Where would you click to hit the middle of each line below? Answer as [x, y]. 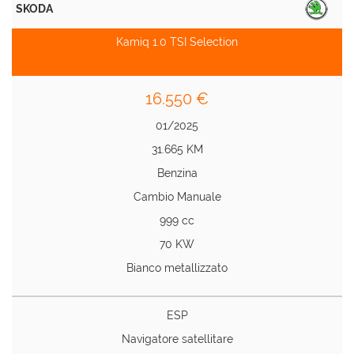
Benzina [177, 173]
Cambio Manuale [177, 197]
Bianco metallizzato [177, 268]
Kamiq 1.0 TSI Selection [177, 42]
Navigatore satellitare [177, 339]
